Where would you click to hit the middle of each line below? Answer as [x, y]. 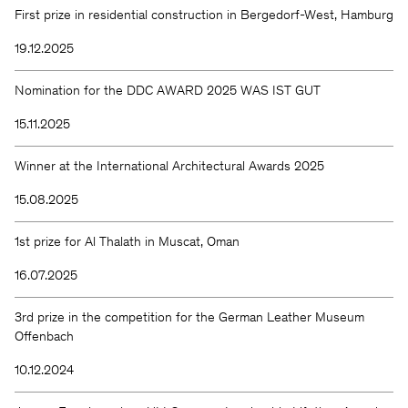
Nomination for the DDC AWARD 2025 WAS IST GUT [168, 91]
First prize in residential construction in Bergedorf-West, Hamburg [204, 15]
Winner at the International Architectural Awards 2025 [169, 167]
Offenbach [44, 337]
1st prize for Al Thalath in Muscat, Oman [127, 242]
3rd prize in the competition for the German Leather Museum [189, 318]
